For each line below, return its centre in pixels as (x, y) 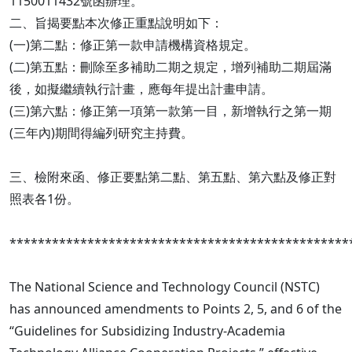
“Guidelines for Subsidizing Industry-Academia (147, 331)
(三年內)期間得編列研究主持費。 (101, 133)
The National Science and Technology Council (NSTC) (165, 287)
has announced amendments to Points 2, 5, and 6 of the (176, 309)
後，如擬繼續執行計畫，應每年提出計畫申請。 (141, 89)
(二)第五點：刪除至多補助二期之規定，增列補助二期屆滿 (170, 67)
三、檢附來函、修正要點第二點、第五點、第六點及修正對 (173, 177)
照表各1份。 (44, 199)
